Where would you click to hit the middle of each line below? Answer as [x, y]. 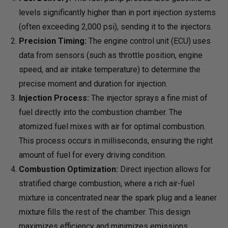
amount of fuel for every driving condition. [93, 155]
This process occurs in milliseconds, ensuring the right [116, 141]
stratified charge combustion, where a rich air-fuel [107, 184]
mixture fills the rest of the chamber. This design [105, 212]
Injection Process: [54, 98]
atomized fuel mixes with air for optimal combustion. [112, 127]
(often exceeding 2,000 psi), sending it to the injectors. [116, 27]
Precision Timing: [53, 41]
